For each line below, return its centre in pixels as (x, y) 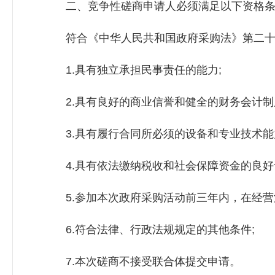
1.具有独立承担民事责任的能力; (133, 70)
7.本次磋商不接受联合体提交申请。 (142, 261)
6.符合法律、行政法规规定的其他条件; (149, 230)
